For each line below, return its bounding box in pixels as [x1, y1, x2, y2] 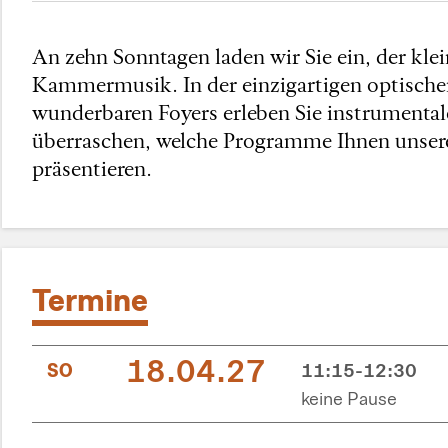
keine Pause [300, 383, 397, 413]
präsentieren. [32, 152, 157, 183]
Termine [32, 275, 148, 322]
